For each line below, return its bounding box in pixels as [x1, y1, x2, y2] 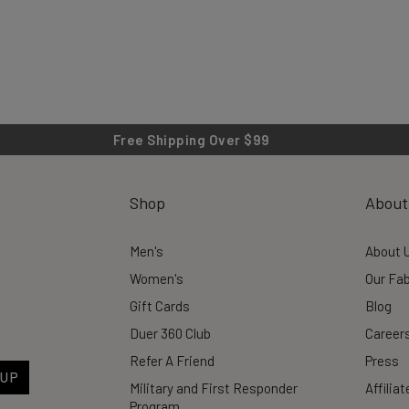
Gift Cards [130, 298, 190, 314]
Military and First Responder [130, 380, 298, 396]
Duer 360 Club [130, 325, 211, 341]
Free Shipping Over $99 [112, 131, 270, 148]
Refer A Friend [130, 352, 215, 369]
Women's [130, 270, 184, 287]
